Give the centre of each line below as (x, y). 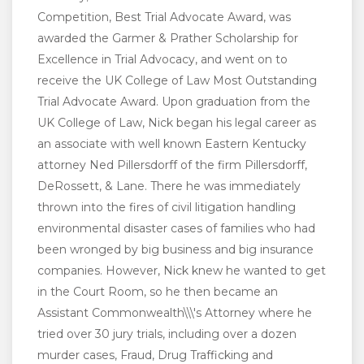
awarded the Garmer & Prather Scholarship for (168, 39)
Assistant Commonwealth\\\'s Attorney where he (175, 313)
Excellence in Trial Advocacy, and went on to (162, 60)
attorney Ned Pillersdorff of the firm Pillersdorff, (172, 165)
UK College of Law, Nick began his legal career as (177, 123)
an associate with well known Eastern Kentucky (172, 144)
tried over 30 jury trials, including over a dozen (167, 334)
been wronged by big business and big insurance (175, 250)
